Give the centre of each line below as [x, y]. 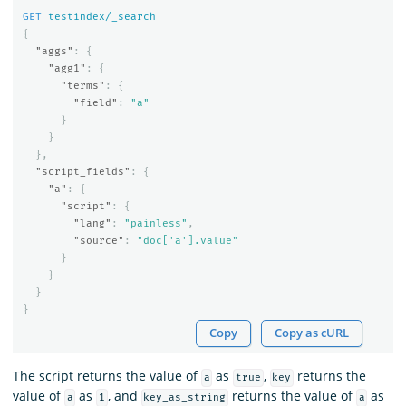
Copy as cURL [312, 333]
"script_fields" [82, 171]
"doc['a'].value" [187, 240]
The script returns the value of [107, 376]
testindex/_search [101, 16]
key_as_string [185, 398]
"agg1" [67, 68]
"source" [98, 240]
